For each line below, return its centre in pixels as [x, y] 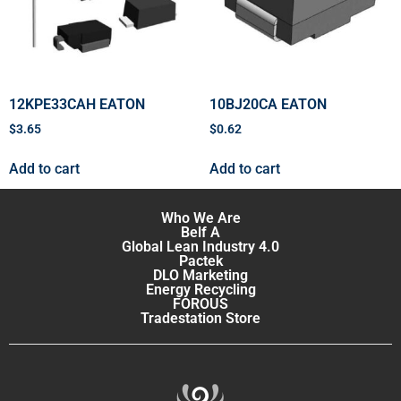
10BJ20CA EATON [268, 104]
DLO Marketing [200, 275]
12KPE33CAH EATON [77, 104]
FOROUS [200, 303]
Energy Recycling [200, 289]
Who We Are [200, 218]
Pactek [200, 260]
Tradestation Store [200, 318]
